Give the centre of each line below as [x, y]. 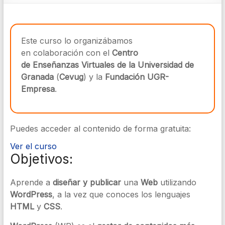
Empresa [38, 89]
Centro [125, 53]
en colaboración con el [66, 53]
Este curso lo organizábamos [77, 41]
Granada [37, 77]
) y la [94, 77]
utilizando [177, 182]
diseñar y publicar [87, 182]
